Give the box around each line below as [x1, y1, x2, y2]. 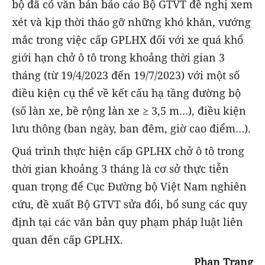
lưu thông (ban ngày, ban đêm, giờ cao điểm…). [12, 121, 251, 135]
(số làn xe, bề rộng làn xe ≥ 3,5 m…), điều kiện [12, 103, 246, 118]
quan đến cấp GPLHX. [12, 232, 123, 247]
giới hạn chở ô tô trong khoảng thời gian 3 [12, 50, 225, 64]
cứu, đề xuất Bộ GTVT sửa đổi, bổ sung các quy [12, 196, 247, 211]
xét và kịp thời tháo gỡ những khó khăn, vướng [12, 14, 251, 29]
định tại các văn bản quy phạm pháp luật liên [12, 214, 243, 229]
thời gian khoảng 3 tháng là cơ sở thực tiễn [12, 161, 229, 176]
